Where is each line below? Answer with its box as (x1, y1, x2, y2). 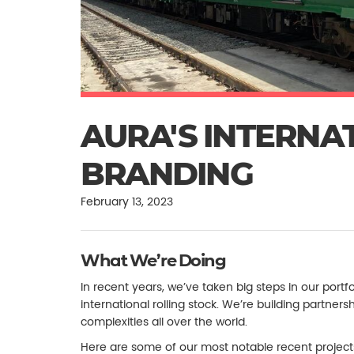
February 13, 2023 (81, 193, 173, 209)
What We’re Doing (81, 250, 225, 270)
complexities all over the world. (81, 314, 247, 330)
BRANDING (81, 153, 252, 193)
